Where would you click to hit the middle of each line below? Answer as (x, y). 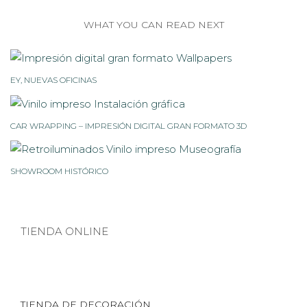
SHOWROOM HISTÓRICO (59, 171)
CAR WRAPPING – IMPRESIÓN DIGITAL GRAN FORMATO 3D (128, 125)
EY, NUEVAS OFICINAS (53, 80)
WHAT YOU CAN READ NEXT (153, 24)
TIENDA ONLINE (64, 232)
